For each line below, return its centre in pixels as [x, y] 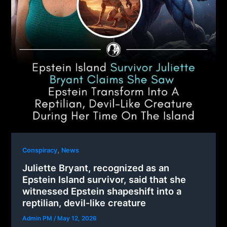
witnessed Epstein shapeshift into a [102, 191]
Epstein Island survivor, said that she [104, 179]
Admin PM [38, 218]
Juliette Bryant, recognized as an [96, 167]
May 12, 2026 [77, 218]
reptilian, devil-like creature [84, 202]
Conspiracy [40, 150]
